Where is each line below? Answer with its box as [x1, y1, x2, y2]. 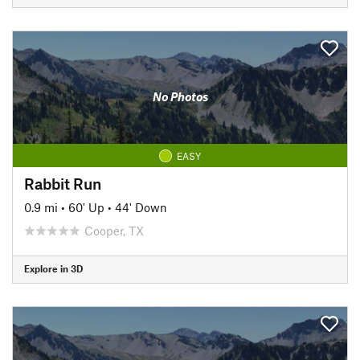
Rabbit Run [24, 174, 101, 193]
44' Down [115, 199, 167, 215]
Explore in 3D [24, 263, 83, 274]
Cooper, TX [84, 223, 144, 238]
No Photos [152, 89, 208, 104]
